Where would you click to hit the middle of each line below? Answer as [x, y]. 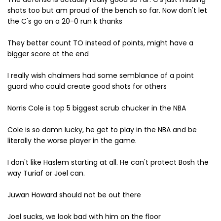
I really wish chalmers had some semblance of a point [101, 75]
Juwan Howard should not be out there [74, 195]
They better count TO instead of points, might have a [100, 43]
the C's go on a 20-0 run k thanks [65, 21]
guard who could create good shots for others [87, 86]
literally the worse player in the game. [72, 141]
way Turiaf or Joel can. [46, 173]
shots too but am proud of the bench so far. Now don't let [107, 10]
